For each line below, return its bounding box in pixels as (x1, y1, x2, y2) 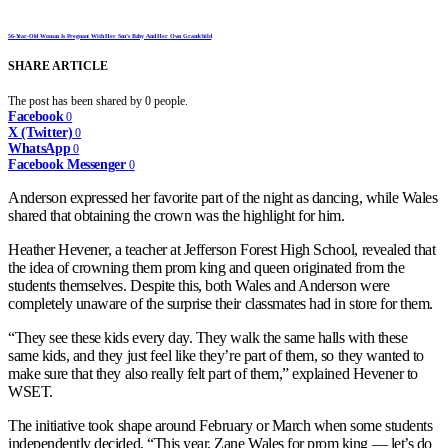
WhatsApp (8, 141, 71, 157)
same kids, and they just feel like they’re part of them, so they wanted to (8, 346, 424, 364)
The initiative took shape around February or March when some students (8, 416, 433, 434)
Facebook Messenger (8, 157, 126, 173)
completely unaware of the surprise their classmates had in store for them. (8, 294, 433, 312)
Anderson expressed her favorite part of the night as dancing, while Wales (8, 189, 438, 207)
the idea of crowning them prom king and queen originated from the (8, 258, 405, 276)
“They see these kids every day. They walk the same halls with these (8, 328, 408, 346)
